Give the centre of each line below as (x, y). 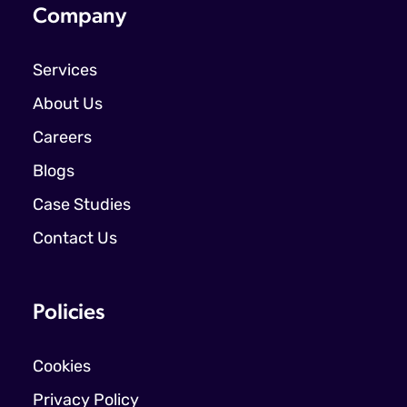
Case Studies (82, 205)
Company (79, 17)
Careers (62, 138)
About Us (68, 104)
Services (65, 71)
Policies (69, 313)
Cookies (62, 367)
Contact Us (75, 239)
